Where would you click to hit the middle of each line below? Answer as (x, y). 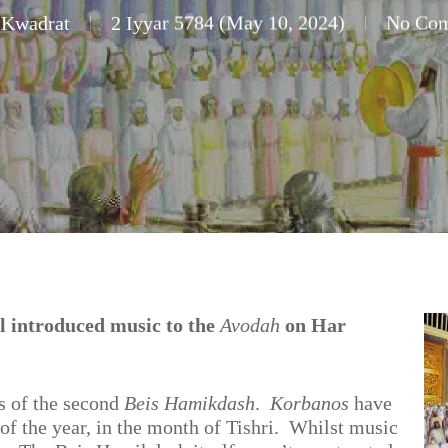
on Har (313, 325)
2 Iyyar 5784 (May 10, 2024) (228, 22)
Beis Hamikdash (190, 403)
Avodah (250, 325)
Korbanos (310, 403)
